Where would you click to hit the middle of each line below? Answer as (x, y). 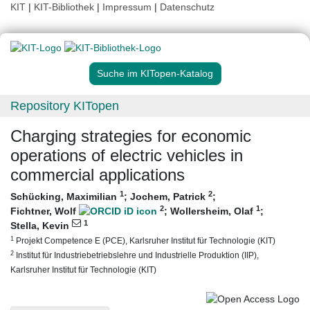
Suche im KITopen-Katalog (155, 74)
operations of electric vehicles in (127, 156)
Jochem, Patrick (169, 197)
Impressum (127, 7)
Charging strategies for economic (131, 136)
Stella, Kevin (41, 226)
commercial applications (98, 175)
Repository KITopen (65, 106)
